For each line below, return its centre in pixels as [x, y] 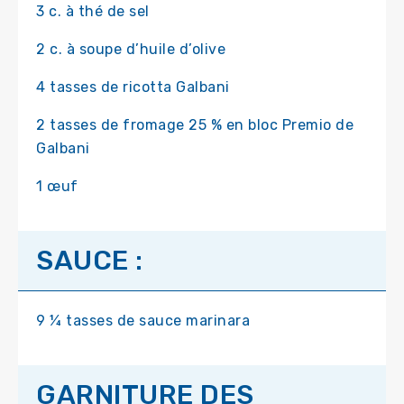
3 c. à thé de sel [93, 12]
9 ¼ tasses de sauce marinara [143, 321]
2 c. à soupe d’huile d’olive [131, 50]
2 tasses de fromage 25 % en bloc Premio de [195, 125]
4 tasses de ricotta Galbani [133, 87]
